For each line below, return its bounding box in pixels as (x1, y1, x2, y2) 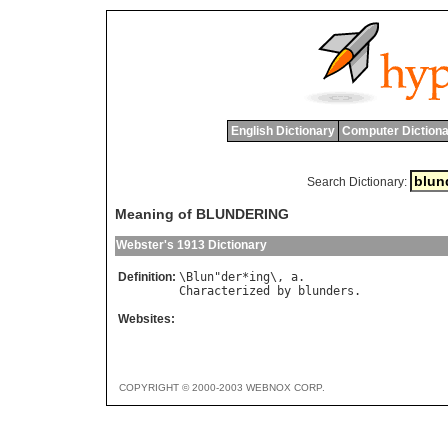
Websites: (118, 312, 175, 327)
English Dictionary (230, 124, 335, 138)
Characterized (179, 284, 270, 299)
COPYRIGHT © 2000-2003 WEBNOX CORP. (119, 382, 325, 394)
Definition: (118, 270, 176, 285)
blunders (298, 284, 354, 299)
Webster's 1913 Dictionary (116, 238, 267, 253)
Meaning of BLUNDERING (115, 206, 289, 223)
